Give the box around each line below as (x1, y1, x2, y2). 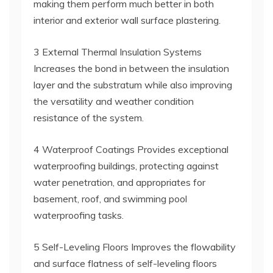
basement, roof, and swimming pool (34, 193, 187, 205)
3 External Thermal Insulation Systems (34, 46, 202, 58)
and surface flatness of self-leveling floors (34, 257, 217, 269)
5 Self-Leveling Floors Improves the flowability (34, 241, 236, 253)
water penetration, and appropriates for (34, 176, 205, 188)
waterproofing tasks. (34, 209, 124, 221)
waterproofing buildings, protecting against (34, 160, 219, 172)
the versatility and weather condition (34, 95, 194, 107)
